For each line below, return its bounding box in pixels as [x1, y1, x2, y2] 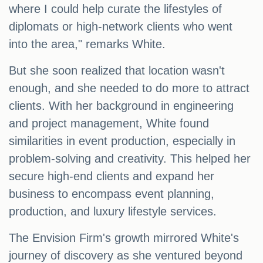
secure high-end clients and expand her [9, 170, 214, 183]
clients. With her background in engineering [9, 99, 234, 113]
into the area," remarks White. [9, 38, 166, 51]
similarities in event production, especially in [9, 134, 235, 148]
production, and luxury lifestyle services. [9, 205, 217, 218]
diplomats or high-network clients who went [9, 20, 232, 33]
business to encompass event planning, [9, 187, 214, 201]
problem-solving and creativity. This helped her [9, 152, 251, 166]
